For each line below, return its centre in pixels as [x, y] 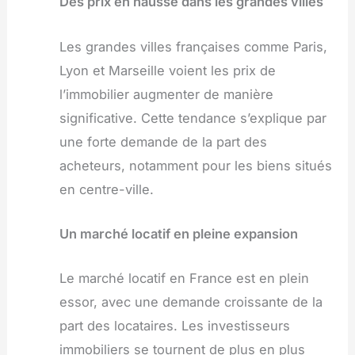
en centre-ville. [106, 189]
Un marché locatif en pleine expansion [178, 233]
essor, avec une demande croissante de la [191, 302]
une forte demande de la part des [163, 141]
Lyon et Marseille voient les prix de [167, 70]
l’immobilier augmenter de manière [166, 94]
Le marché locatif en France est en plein [184, 279]
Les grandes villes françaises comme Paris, [193, 46]
